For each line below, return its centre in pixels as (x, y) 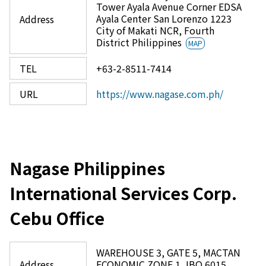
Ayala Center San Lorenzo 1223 (164, 18)
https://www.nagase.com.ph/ (160, 94)
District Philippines (140, 42)
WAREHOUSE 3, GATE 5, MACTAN (168, 252)
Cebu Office (57, 218)
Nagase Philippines (87, 168)
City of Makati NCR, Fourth (155, 30)
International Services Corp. (123, 193)
